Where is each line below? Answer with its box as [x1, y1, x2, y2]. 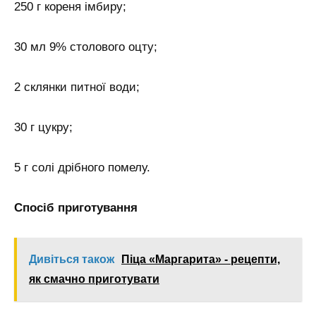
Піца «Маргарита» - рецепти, [121, 253, 280, 266]
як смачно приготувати [29, 273, 159, 286]
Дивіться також [29, 253, 114, 266]
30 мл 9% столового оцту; [14, 40, 157, 54]
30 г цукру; [14, 120, 73, 134]
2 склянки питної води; [14, 80, 140, 94]
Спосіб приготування [14, 200, 138, 214]
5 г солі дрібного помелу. [14, 160, 150, 174]
